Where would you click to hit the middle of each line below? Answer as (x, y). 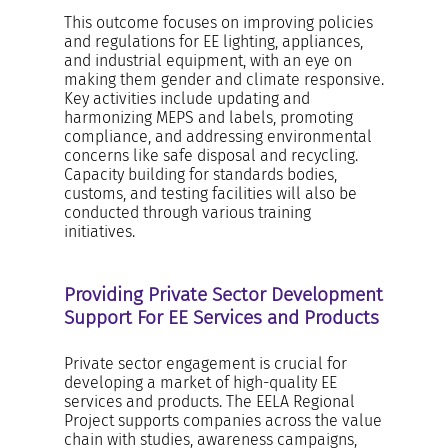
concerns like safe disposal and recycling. (211, 155)
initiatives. (99, 231)
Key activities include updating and (187, 98)
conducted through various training (187, 212)
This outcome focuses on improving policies (218, 22)
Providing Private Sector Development (223, 294)
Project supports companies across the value (223, 421)
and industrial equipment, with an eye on (208, 60)
